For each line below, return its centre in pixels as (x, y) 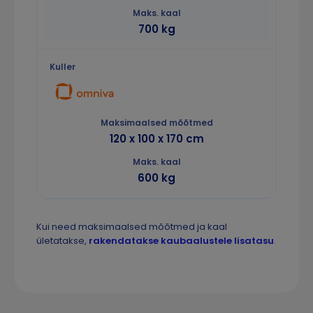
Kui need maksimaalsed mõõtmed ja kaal (132, 227)
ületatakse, (63, 241)
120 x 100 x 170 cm (156, 139)
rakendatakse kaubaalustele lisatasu (181, 241)
